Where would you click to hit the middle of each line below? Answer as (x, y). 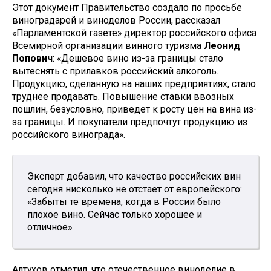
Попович (32, 58)
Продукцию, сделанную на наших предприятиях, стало (134, 83)
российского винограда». (69, 134)
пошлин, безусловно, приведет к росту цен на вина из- (135, 109)
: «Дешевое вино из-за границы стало (138, 58)
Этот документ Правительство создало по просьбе (127, 7)
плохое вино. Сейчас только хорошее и (115, 215)
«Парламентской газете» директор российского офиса (134, 33)
